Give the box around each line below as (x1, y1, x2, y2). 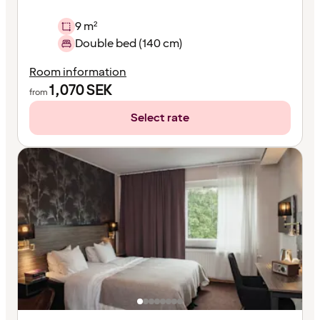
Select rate (131, 109, 189, 126)
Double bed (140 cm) (75, 35, 182, 51)
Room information (29, 64, 126, 80)
